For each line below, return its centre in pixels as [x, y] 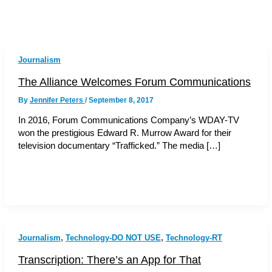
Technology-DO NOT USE [113, 237]
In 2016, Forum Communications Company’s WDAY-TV [128, 121]
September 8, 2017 [121, 100]
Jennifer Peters [57, 100]
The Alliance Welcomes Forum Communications [134, 81]
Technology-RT [194, 237]
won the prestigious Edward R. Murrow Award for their [124, 133]
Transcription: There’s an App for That [109, 259]
